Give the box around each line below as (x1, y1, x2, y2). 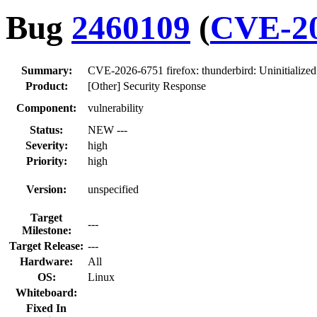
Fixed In (26, 301, 67, 314)
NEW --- (88, 123, 127, 136)
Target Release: (9, 239, 83, 252)
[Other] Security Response (88, 79, 206, 92)
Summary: (21, 64, 72, 76)
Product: (25, 79, 68, 92)
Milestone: (21, 224, 71, 236)
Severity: (25, 139, 68, 151)
